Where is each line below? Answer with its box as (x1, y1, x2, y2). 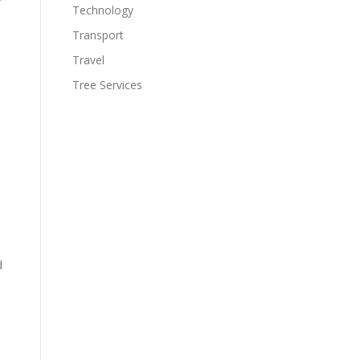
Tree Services (72, 77, 142, 92)
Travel (72, 52, 104, 67)
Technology (72, 2, 133, 18)
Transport (72, 27, 124, 43)
